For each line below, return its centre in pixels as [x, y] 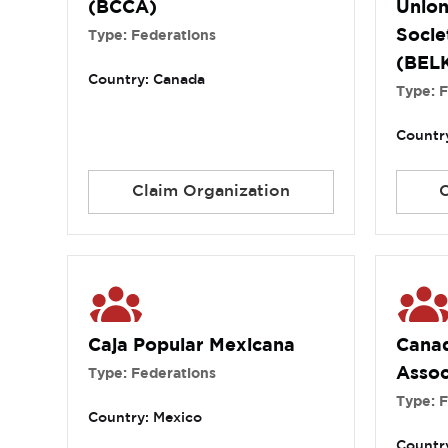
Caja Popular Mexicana [192, 346]
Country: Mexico [145, 418]
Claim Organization [210, 192]
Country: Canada [147, 80]
